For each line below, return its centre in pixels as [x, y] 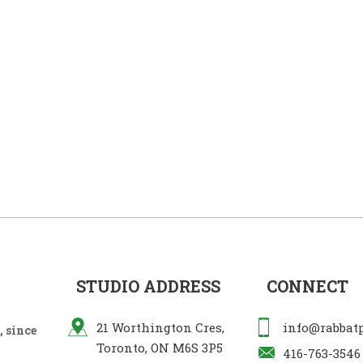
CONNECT [308, 286]
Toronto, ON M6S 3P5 [160, 347]
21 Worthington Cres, [161, 327]
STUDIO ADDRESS [149, 286]
